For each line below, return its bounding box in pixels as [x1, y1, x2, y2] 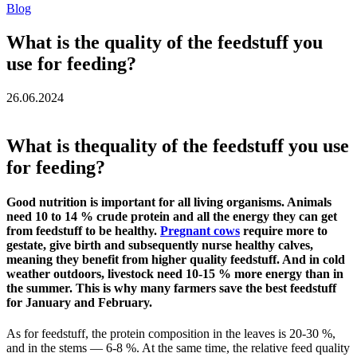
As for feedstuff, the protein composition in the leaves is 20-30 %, [6, 327, 335, 341]
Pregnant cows [160, 223, 240, 237]
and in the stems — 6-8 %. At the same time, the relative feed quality [6, 341, 350, 355]
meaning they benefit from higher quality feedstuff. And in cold [6, 252, 345, 266]
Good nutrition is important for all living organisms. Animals [6, 194, 331, 209]
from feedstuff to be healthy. [6, 223, 160, 237]
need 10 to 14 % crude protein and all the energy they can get [6, 209, 337, 223]
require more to [240, 223, 328, 237]
